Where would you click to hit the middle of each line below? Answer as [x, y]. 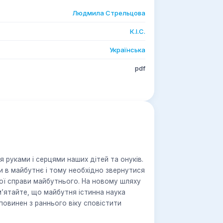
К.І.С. [138, 31]
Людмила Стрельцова [109, 13]
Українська [127, 50]
